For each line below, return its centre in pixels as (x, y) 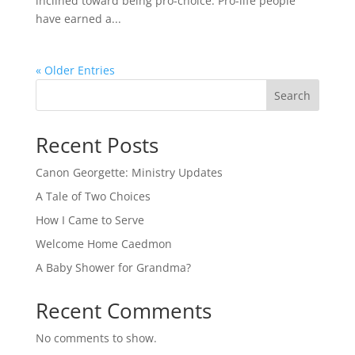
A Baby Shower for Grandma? (113, 267)
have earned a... (78, 19)
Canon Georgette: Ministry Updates (129, 172)
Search (293, 95)
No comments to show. (96, 338)
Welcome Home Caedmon (103, 244)
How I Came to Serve (90, 220)
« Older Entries (75, 70)
